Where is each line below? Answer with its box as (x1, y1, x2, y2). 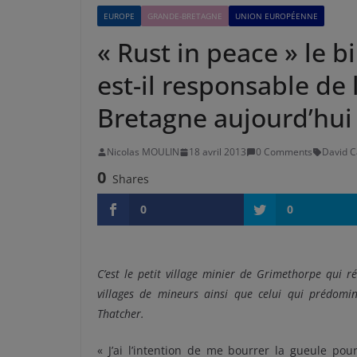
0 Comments (256, 145, 312, 159)
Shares (112, 171, 149, 186)
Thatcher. (97, 306, 144, 321)
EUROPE (104, 10, 135, 22)
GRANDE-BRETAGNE (147, 10, 222, 22)
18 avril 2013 (189, 145, 246, 159)
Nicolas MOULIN (107, 145, 179, 159)
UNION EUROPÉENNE (235, 10, 318, 22)
